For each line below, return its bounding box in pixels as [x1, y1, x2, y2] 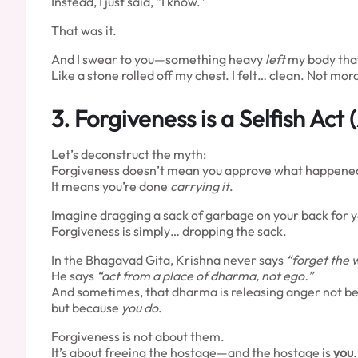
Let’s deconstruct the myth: [51, 145, 206, 162]
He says [51, 267, 97, 284]
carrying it [170, 177, 229, 194]
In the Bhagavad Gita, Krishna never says [51, 251, 286, 268]
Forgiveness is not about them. [51, 328, 225, 344]
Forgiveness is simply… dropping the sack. [51, 222, 287, 239]
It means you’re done [51, 177, 170, 194]
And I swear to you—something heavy [51, 50, 265, 67]
